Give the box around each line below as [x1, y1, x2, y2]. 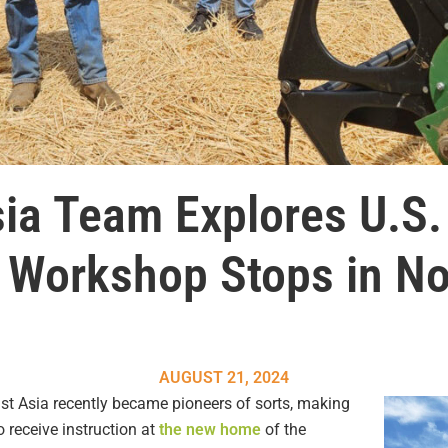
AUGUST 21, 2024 [159, 368, 289, 388]
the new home [159, 420, 261, 440]
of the [261, 420, 306, 440]
